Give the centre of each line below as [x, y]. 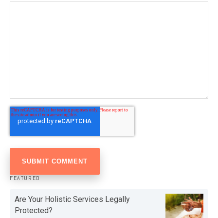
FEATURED [25, 178]
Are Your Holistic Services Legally [72, 200]
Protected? [34, 211]
